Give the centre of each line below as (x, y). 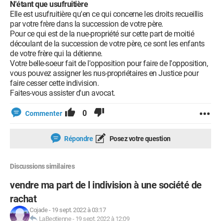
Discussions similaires (42, 166)
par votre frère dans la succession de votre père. (87, 24)
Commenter (44, 113)
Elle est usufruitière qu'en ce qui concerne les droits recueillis (107, 14)
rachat (23, 199)
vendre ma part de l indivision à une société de (106, 185)
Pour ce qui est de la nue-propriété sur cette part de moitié (102, 34)
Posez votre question (139, 139)
